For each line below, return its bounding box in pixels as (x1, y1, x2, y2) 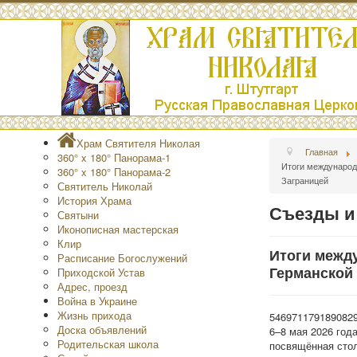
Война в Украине (57, 293, 137, 308)
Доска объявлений (57, 322, 147, 337)
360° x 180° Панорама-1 (57, 150, 171, 165)
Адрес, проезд (57, 279, 127, 294)
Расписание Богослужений (57, 250, 187, 265)
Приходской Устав (57, 265, 145, 280)
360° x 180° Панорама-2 (57, 164, 171, 179)
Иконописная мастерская (57, 222, 178, 237)
